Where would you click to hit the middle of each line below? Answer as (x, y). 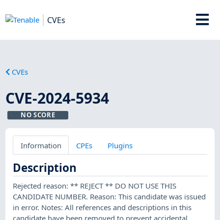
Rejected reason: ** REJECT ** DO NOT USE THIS (95, 185)
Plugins (120, 145)
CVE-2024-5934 (57, 98)
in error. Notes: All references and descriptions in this (102, 207)
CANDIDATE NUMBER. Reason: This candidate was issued (110, 196)
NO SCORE (38, 115)
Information (41, 145)
